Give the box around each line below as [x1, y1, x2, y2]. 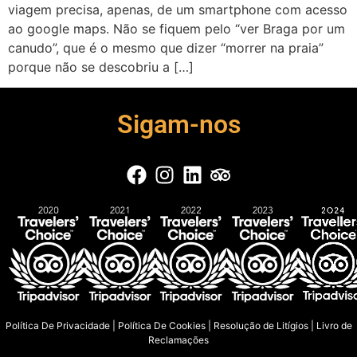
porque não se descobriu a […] [8, 59, 194, 75]
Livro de [316, 319, 352, 331]
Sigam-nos [116, 109, 241, 140]
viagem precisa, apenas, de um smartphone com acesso [8, 2, 347, 18]
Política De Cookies [117, 319, 206, 331]
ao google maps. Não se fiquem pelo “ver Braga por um [8, 21, 345, 37]
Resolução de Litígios [213, 319, 308, 331]
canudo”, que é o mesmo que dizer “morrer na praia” [8, 40, 324, 56]
